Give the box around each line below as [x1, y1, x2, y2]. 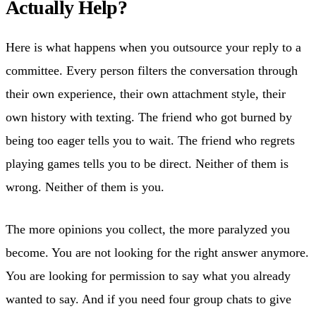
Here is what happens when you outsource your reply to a [6, 39, 301, 54]
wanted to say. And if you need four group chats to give [6, 291, 291, 306]
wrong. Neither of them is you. [6, 179, 164, 194]
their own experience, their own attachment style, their [6, 86, 286, 101]
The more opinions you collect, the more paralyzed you [6, 221, 290, 236]
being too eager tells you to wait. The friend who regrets [6, 133, 295, 147]
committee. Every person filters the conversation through [6, 63, 298, 78]
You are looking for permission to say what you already [6, 268, 291, 283]
